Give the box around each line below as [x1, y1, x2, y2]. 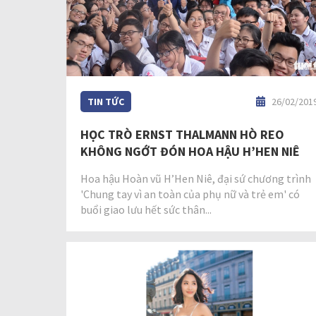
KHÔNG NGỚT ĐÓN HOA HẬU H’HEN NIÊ [80, 142, 300, 159]
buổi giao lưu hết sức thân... [80, 202, 212, 217]
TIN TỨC [87, 95, 124, 108]
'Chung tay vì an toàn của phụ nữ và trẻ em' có [80, 186, 300, 201]
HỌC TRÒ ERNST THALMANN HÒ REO [80, 126, 284, 142]
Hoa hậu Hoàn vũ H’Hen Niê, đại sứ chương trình [80, 171, 311, 186]
